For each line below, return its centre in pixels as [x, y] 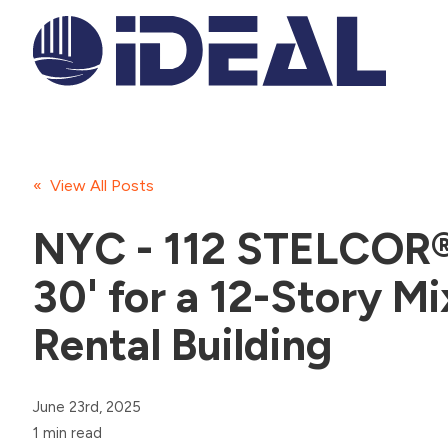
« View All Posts [94, 186]
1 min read [68, 433]
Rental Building [183, 345]
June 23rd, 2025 [87, 407]
